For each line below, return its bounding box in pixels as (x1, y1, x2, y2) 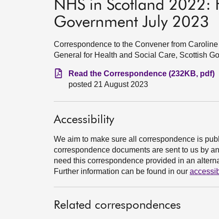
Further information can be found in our (54, 167, 190, 175)
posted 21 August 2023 (68, 80, 148, 88)
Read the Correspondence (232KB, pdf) (68, 69, 215, 78)
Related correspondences (54, 199, 181, 211)
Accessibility (54, 114, 114, 126)
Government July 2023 (54, 15, 209, 30)
